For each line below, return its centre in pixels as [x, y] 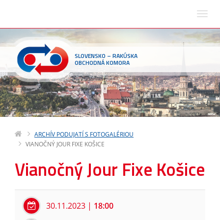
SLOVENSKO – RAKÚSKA [106, 56]
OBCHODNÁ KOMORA [102, 63]
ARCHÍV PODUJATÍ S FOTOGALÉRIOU [84, 134]
